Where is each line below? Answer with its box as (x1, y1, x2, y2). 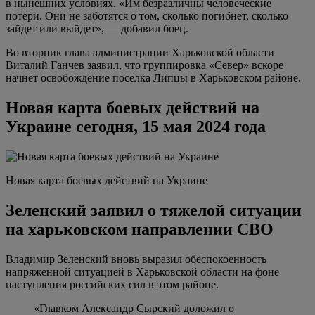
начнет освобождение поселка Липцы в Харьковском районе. (6, 72, 301, 84)
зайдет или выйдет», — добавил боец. (6, 22, 188, 35)
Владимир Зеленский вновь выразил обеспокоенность (6, 253, 266, 266)
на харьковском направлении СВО (6, 220, 274, 239)
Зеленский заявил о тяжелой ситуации (6, 201, 302, 220)
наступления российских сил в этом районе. (6, 278, 219, 291)
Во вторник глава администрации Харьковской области (6, 46, 274, 59)
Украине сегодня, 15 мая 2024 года (6, 117, 266, 136)
